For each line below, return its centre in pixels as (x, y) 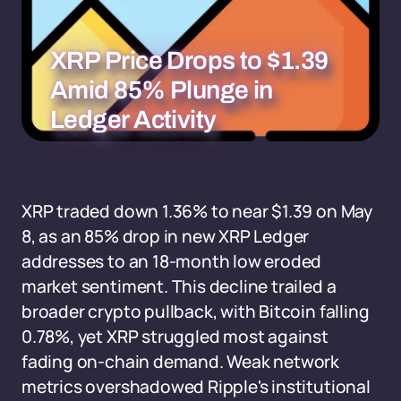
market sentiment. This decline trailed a (179, 286)
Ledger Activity (133, 119)
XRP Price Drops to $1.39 (189, 60)
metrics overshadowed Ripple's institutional (196, 387)
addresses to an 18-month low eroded (172, 261)
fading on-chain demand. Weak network (181, 362)
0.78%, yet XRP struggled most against (175, 337)
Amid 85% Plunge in (162, 90)
